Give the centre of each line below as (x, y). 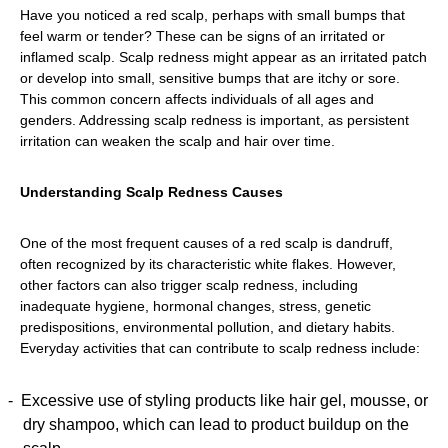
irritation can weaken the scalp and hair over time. (177, 140)
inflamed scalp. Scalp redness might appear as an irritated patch (223, 56)
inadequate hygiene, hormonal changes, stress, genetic (195, 305)
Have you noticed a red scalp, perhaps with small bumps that (212, 14)
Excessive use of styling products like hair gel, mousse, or (224, 400)
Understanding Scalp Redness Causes (151, 191)
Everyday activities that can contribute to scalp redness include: (220, 347)
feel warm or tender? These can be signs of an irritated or (202, 35)
